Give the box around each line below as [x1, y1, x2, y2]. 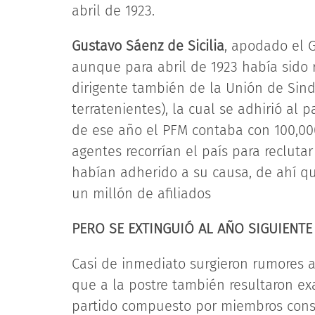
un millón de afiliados [72, 185, 211, 202]
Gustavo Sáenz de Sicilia [72, 37, 224, 54]
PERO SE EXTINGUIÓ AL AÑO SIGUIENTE [72, 220, 312, 237]
